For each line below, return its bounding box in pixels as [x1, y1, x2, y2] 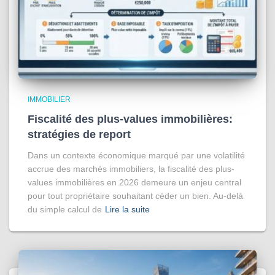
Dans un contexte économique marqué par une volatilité [28, 150, 245, 160]
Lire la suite [105, 204, 150, 214]
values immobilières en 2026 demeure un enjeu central [28, 177, 241, 187]
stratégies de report [28, 128, 131, 141]
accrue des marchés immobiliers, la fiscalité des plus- [28, 163, 234, 174]
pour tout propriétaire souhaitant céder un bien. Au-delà [28, 190, 243, 201]
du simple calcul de [28, 204, 102, 214]
